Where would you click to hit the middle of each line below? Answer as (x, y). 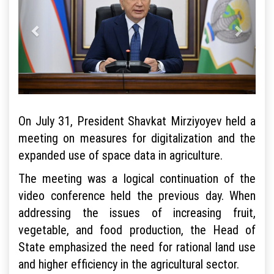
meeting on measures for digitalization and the (137, 138)
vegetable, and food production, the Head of (137, 229)
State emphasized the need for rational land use (137, 246)
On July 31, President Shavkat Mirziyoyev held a (137, 120)
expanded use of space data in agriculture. (120, 155)
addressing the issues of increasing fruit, (137, 212)
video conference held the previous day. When (137, 195)
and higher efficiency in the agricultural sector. (129, 264)
